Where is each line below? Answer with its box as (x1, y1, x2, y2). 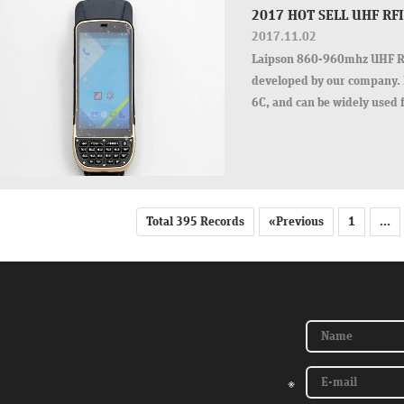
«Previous (269, 216, 324, 228)
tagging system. (252, 118, 337, 131)
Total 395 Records (146, 216, 244, 228)
